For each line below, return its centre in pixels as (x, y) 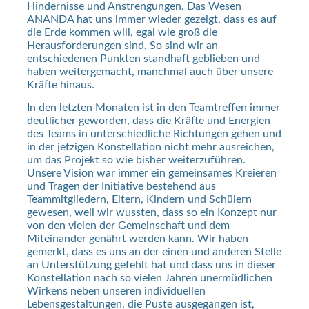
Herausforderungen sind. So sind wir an (122, 46)
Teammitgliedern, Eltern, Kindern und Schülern (139, 200)
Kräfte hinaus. (60, 85)
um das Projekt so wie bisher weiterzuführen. (136, 160)
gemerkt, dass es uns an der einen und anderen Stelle (154, 252)
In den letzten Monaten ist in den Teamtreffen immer (153, 108)
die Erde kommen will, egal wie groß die (122, 33)
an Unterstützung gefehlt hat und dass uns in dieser (151, 265)
